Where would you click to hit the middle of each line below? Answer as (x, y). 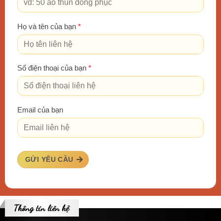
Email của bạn (40, 110)
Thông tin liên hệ (41, 208)
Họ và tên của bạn (48, 26)
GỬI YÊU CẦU (49, 160)
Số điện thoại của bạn (53, 68)
